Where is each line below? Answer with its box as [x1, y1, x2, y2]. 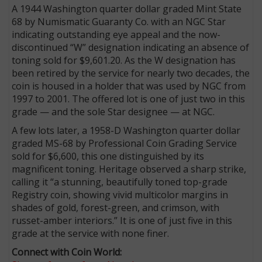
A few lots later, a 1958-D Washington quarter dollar [12, 123, 241, 137]
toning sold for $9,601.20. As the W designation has [12, 53, 236, 67]
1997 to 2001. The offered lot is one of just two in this [12, 92, 246, 105]
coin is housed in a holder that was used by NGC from [12, 79, 246, 92]
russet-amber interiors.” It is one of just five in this [12, 213, 233, 227]
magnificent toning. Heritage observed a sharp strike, [12, 162, 247, 175]
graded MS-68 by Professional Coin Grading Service [12, 136, 237, 150]
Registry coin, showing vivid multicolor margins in [12, 188, 229, 201]
